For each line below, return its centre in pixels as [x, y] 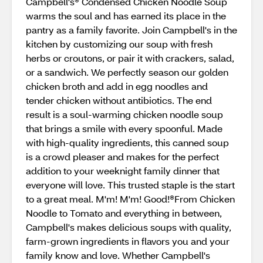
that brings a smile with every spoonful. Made [124, 128]
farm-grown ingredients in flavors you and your [128, 241]
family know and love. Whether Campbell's [118, 255]
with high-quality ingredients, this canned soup [127, 142]
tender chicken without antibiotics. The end [119, 100]
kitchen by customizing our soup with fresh [119, 44]
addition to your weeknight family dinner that [123, 171]
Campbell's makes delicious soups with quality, [129, 227]
